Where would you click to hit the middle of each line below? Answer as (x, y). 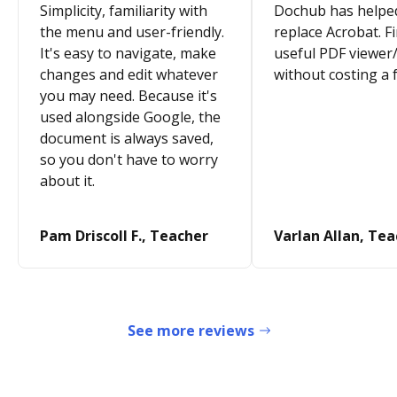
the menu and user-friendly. (132, 32)
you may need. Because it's (128, 96)
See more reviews (191, 331)
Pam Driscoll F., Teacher (124, 236)
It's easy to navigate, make (128, 54)
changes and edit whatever (129, 75)
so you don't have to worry (129, 160)
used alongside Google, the (130, 117)
